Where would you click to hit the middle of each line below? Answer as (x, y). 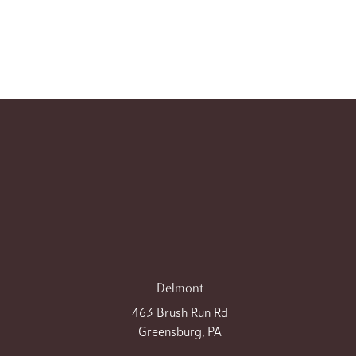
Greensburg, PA (180, 331)
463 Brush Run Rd (180, 312)
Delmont (180, 288)
